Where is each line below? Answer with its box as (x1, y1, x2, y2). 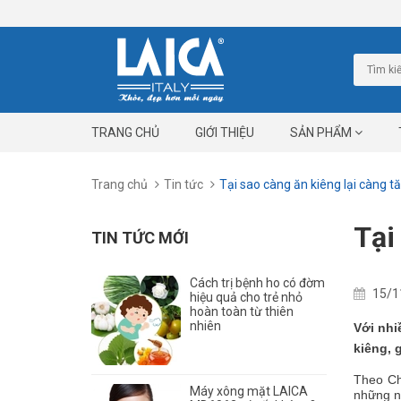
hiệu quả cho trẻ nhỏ (190, 290, 303, 304)
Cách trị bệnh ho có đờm (190, 276, 325, 290)
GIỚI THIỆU (195, 125, 254, 140)
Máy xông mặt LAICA (190, 384, 308, 398)
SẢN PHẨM (290, 125, 354, 140)
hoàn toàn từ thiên (190, 304, 294, 319)
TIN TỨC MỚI (91, 228, 189, 247)
